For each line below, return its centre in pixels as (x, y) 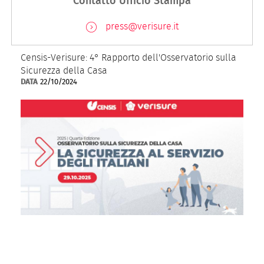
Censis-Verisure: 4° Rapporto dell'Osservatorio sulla (128, 58)
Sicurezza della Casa (64, 71)
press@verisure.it (142, 27)
